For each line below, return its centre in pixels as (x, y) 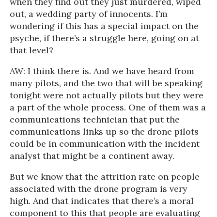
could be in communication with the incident (105, 144)
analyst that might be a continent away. (92, 156)
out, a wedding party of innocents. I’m (89, 14)
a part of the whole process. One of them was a (108, 107)
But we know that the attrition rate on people (105, 177)
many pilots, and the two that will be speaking (106, 83)
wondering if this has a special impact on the (104, 26)
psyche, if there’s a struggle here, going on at (104, 38)
